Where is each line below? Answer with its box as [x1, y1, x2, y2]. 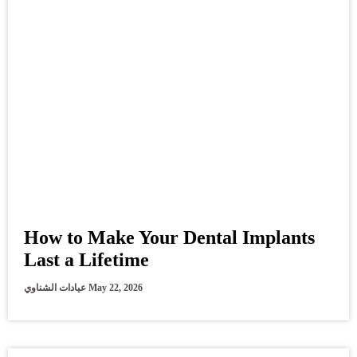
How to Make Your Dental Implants [24, 226, 315, 248]
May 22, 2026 [88, 281, 143, 293]
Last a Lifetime [24, 249, 149, 270]
